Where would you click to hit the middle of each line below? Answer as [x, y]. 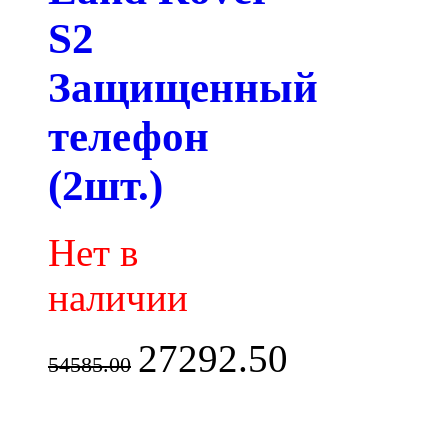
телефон [128, 137]
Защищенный [183, 88]
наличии [118, 298]
